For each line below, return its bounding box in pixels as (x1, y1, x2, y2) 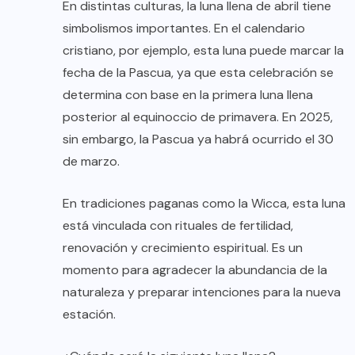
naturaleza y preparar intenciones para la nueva (63, 283, 341, 300)
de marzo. (63, 152, 120, 170)
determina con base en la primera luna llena (63, 86, 313, 103)
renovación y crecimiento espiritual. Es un (63, 239, 303, 256)
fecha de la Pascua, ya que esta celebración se (63, 63, 334, 81)
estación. (63, 305, 116, 323)
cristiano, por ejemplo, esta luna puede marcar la (63, 41, 344, 59)
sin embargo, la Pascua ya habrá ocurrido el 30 (63, 130, 334, 147)
